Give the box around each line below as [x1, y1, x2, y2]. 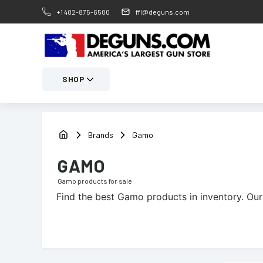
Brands [88, 129, 113, 140]
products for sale [76, 177, 132, 185]
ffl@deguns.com [136, 8, 190, 16]
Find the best [56, 191, 117, 203]
